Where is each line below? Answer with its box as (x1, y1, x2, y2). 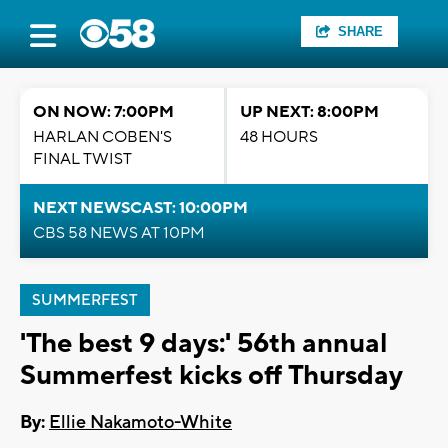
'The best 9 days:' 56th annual (20, 326, 387, 361)
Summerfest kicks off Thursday (20, 358, 403, 393)
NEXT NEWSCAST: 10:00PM (33, 198, 248, 218)
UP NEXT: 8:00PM (240, 102, 379, 122)
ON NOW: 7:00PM (33, 102, 174, 122)
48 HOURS (240, 127, 318, 147)
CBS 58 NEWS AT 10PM (33, 223, 205, 243)
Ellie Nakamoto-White (49, 411, 232, 435)
